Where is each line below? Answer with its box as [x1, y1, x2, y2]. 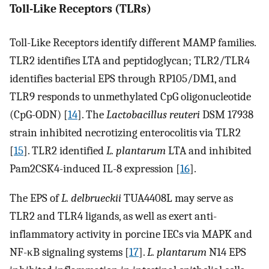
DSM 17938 [200, 108, 253, 122]
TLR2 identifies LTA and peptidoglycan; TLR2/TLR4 [10, 54, 250, 68]
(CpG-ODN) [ [10, 108, 68, 122]
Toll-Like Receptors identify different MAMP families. [10, 36, 256, 50]
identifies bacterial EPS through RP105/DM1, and [10, 72, 237, 86]
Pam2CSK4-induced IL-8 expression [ [10, 162, 180, 176]
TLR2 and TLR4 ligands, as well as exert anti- [10, 209, 217, 223]
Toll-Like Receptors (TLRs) [10, 1, 151, 16]
